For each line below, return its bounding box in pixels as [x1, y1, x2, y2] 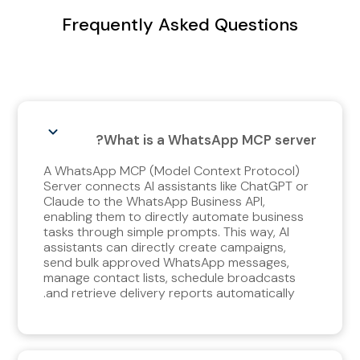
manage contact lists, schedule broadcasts [43, 268, 297, 286]
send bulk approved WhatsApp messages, [43, 253, 290, 271]
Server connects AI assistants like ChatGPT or [43, 177, 309, 194]
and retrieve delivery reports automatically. [46, 284, 296, 301]
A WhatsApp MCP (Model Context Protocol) [43, 162, 301, 179]
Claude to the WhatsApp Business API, [43, 192, 266, 210]
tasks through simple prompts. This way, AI [43, 223, 290, 240]
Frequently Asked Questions [62, 12, 298, 36]
